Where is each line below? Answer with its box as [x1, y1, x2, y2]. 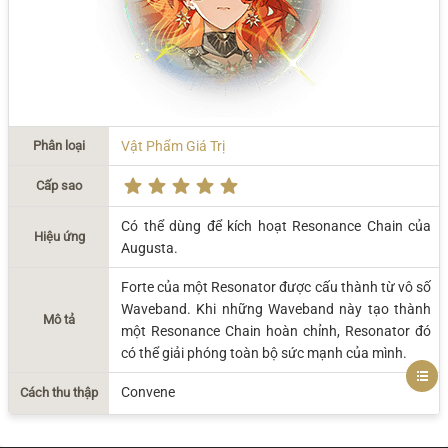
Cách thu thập [20, 385, 98, 401]
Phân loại [33, 138, 85, 153]
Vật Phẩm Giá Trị [121, 138, 225, 154]
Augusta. [121, 240, 178, 256]
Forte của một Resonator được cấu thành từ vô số [121, 279, 431, 295]
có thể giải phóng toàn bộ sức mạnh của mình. [121, 345, 407, 361]
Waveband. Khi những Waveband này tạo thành [121, 301, 431, 317]
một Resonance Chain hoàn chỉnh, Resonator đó [121, 323, 431, 339]
